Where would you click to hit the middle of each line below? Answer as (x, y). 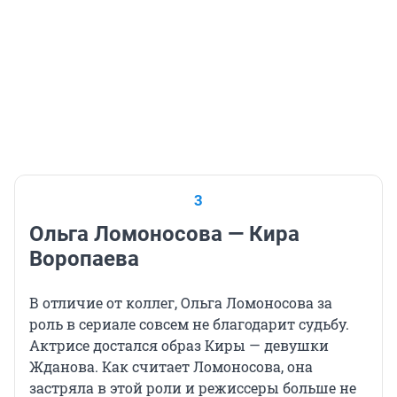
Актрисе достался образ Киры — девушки (179, 345)
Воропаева (84, 258)
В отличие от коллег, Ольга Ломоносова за (181, 302)
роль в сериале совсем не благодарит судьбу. (189, 323)
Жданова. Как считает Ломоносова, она (171, 366)
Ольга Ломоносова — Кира (164, 234)
